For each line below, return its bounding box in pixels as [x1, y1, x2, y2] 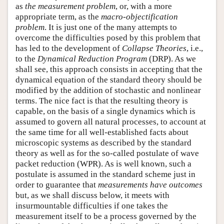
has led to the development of [15, 43, 122, 53]
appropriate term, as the [15, 11, 101, 21]
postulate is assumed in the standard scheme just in [15, 169, 195, 179]
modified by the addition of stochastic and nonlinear [15, 85, 201, 95]
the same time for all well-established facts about [15, 127, 188, 137]
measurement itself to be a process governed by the [15, 211, 196, 221]
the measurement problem [25, 1, 115, 11]
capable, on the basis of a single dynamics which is [15, 106, 195, 116]
